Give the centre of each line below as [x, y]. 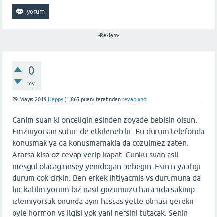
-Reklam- [108, 35]
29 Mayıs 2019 [29, 99]
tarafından [108, 99]
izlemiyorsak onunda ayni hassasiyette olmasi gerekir [103, 201]
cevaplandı [135, 99]
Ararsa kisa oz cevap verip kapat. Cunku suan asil [95, 154]
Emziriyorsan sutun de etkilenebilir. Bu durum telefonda [108, 131]
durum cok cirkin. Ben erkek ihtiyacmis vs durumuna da [106, 178]
